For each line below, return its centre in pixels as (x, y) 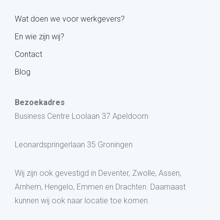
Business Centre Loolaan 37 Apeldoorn (82, 116)
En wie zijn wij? (40, 37)
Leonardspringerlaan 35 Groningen (74, 145)
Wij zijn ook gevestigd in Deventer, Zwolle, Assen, (98, 173)
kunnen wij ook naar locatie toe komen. (82, 201)
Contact (28, 55)
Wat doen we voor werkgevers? (70, 19)
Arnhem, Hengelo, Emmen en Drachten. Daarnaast (100, 187)
